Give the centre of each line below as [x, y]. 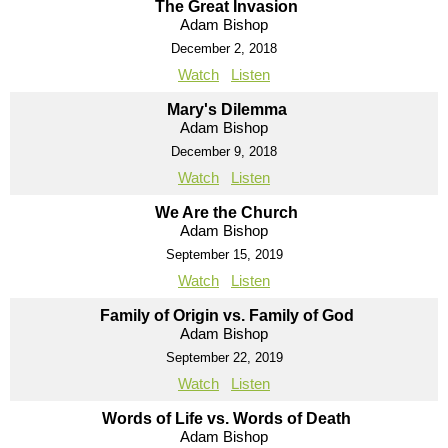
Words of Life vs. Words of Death [226, 418]
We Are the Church [226, 212]
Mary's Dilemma [226, 109]
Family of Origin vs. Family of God [226, 315]
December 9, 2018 [224, 151]
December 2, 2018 [224, 48]
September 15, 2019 [224, 254]
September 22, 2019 [224, 357]
